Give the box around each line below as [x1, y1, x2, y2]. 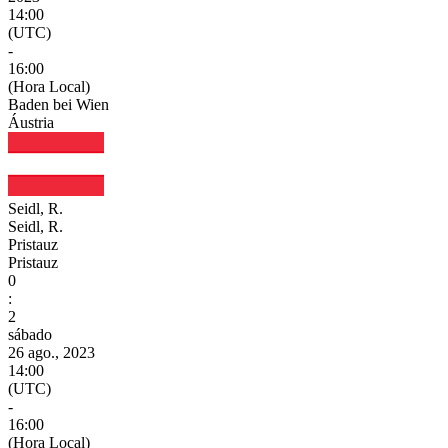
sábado [8, 325, 52, 343]
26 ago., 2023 [8, 343, 95, 361]
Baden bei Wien [8, 95, 109, 113]
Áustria [8, 113, 54, 131]
